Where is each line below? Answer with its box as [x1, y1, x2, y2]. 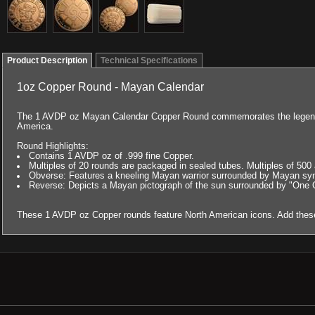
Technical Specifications [101, 56, 198, 65]
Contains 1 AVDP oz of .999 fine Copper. [29, 150, 194, 161]
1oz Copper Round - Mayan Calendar [17, 81, 204, 93]
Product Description [7, 56, 87, 65]
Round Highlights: [17, 141, 89, 151]
